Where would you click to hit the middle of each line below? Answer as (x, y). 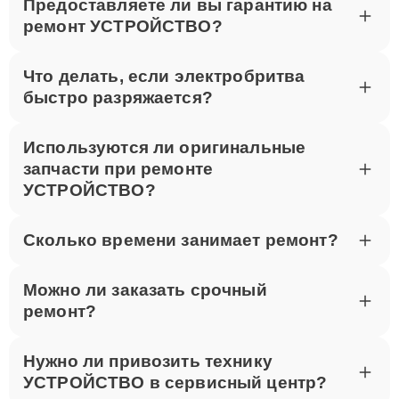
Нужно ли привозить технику (148, 362)
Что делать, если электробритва (164, 77)
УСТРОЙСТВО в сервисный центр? (175, 383)
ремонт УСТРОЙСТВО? (123, 27)
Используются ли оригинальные (165, 148)
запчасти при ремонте (118, 169)
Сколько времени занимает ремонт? (181, 240)
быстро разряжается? (118, 98)
